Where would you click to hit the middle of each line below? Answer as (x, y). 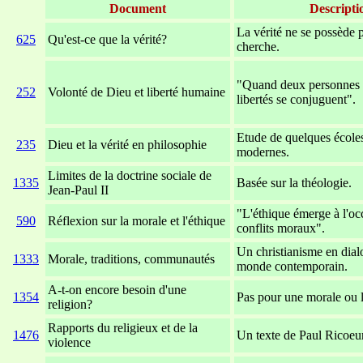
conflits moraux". (281, 228)
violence (69, 342)
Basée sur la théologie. (294, 182)
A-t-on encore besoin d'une (117, 289)
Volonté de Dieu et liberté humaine (137, 92)
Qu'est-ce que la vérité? (107, 39)
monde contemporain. (292, 266)
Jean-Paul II (78, 190)
